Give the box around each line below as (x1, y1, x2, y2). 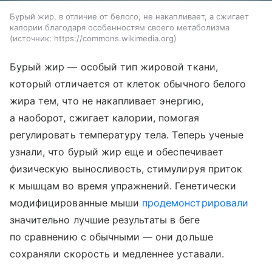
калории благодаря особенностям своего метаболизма (10, 22, 229, 33)
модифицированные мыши (10, 197, 143, 209)
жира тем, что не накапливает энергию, (10, 95, 203, 107)
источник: (13, 33, 52, 44)
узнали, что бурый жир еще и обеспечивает (10, 146, 223, 158)
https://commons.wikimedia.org (54, 33, 174, 44)
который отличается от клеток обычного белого (10, 78, 246, 90)
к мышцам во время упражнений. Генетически (10, 180, 236, 192)
